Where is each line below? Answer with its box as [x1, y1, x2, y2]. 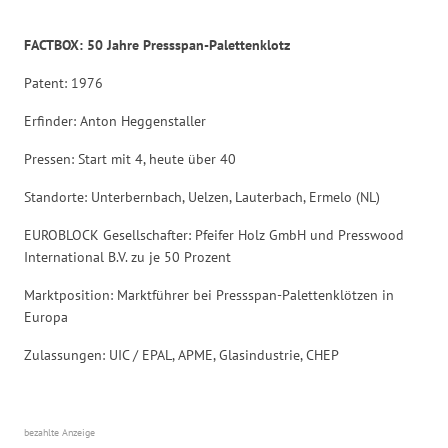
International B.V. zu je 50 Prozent [24, 248, 232, 267]
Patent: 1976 [24, 74, 104, 93]
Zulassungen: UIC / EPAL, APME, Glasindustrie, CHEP [24, 346, 340, 365]
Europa [24, 308, 69, 327]
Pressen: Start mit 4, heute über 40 [24, 150, 237, 169]
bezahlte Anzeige [24, 426, 96, 440]
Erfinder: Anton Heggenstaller [24, 112, 207, 131]
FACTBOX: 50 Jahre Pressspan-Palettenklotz [24, 36, 291, 55]
